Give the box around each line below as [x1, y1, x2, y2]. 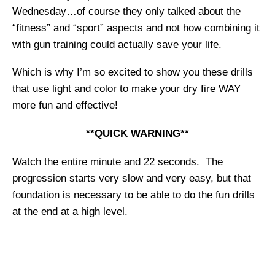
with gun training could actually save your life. [12, 38, 222, 50]
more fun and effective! [12, 99, 118, 112]
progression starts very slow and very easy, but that [12, 172, 251, 184]
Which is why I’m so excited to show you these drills [12, 66, 253, 79]
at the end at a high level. [12, 205, 128, 217]
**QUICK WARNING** [86, 128, 189, 140]
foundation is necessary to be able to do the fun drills [12, 188, 255, 201]
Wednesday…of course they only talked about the [12, 5, 241, 17]
